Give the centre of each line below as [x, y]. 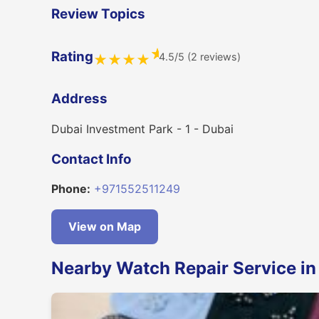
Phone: [71, 189]
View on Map [105, 227]
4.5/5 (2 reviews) [199, 57]
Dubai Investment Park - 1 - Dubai [142, 129]
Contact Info [91, 159]
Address [79, 99]
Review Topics [98, 14]
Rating [72, 56]
